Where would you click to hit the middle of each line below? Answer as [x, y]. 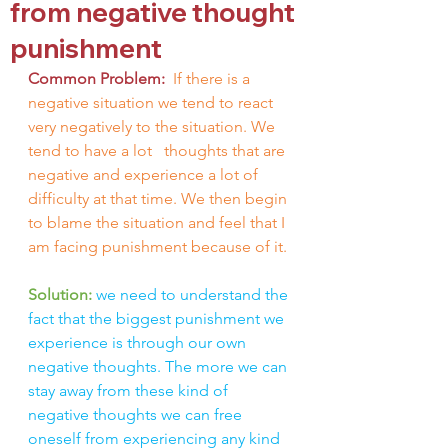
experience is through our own [139, 342]
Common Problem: [98, 78]
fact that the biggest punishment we [158, 318]
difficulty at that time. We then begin [159, 198]
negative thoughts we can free [137, 414]
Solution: [62, 294]
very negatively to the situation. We [153, 126]
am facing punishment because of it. [157, 246]
